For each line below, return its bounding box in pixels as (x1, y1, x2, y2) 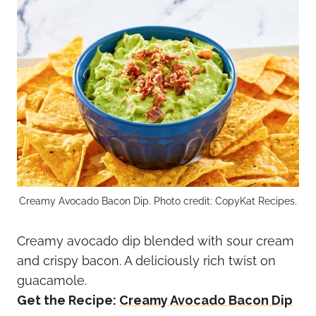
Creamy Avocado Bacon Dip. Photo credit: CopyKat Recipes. (19, 195, 297, 207)
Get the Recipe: (17, 293, 119, 308)
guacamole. (17, 273, 87, 288)
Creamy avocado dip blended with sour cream (17, 233, 294, 249)
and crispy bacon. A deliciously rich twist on (17, 253, 276, 269)
